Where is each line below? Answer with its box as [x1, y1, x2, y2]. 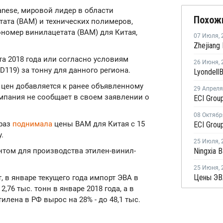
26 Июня [194, 59, 219, 66]
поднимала [12, 119, 52, 128]
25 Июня [194, 164, 219, 171]
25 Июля [194, 138, 219, 145]
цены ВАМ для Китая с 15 [52, 119, 145, 128]
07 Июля [194, 32, 219, 39]
